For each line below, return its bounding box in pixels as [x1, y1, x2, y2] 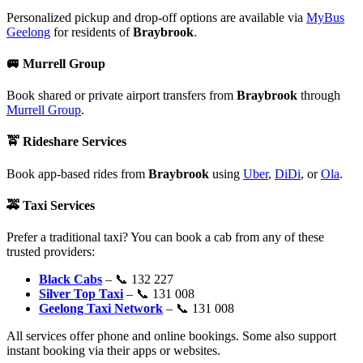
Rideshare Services [23, 135, 126, 149]
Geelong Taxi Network [39, 301, 163, 316]
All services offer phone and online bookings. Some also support [6, 329, 336, 344]
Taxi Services [23, 198, 95, 212]
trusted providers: [6, 245, 95, 259]
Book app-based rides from [6, 166, 148, 181]
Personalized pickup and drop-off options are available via [6, 10, 306, 24]
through [297, 88, 340, 103]
